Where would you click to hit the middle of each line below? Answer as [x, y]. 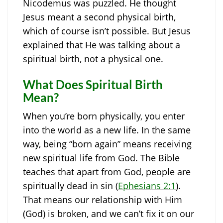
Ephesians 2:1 [147, 186]
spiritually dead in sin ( [70, 186]
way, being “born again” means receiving [107, 144]
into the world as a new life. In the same [107, 130]
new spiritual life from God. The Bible [101, 158]
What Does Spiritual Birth [93, 85]
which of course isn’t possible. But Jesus [107, 31]
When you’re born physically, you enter [104, 116]
